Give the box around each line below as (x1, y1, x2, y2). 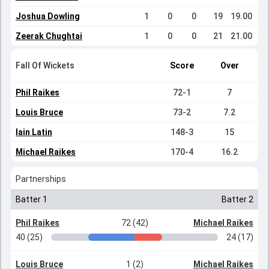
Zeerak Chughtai (16, 31, 82, 41)
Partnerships (16, 174, 66, 184)
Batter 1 (16, 195, 47, 204)
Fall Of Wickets (16, 61, 74, 70)
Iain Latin (16, 127, 52, 137)
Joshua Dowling (16, 11, 80, 21)
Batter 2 (222, 195, 253, 204)
